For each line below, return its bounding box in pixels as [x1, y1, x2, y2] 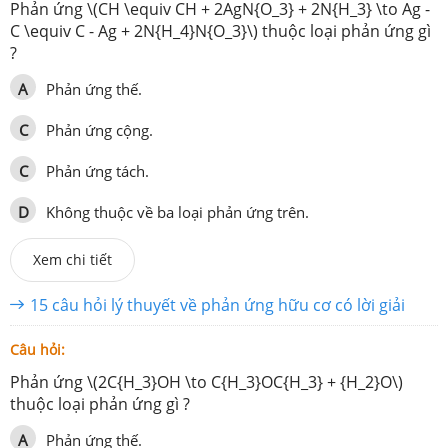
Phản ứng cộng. [46, 120, 153, 141]
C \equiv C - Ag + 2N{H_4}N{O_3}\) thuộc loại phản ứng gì [10, 20, 431, 43]
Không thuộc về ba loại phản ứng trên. [46, 202, 309, 223]
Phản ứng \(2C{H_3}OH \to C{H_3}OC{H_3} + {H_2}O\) [10, 371, 403, 394]
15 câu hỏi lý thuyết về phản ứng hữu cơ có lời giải [30, 294, 405, 317]
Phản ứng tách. [46, 161, 149, 182]
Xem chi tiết [33, 250, 112, 270]
